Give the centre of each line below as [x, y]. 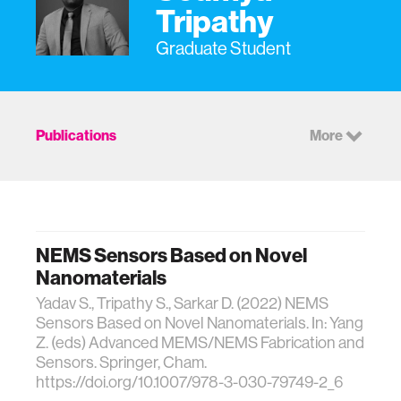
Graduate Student [223, 48]
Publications [76, 136]
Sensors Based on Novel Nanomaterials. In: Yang [200, 323]
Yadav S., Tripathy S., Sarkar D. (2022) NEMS [182, 303]
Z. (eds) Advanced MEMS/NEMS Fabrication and [200, 343]
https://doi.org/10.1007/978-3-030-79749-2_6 [189, 382]
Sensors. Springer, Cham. [121, 363]
